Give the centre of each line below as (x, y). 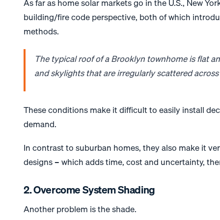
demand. (40, 124)
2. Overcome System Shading (89, 190)
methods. (41, 31)
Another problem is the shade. (80, 209)
